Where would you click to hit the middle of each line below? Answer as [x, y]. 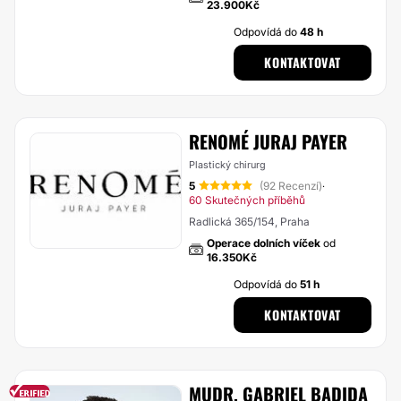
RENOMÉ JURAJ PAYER [268, 141]
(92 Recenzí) [290, 186]
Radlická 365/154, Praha [249, 222]
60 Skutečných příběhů [247, 200]
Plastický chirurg [227, 165]
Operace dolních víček [263, 243]
